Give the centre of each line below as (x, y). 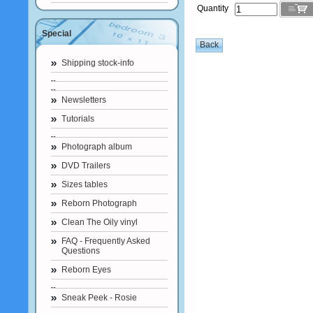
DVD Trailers (86, 166)
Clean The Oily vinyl (100, 222)
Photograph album (97, 147)
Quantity (216, 9)
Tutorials (78, 119)
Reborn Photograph (99, 203)
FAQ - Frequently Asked (106, 241)
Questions (81, 251)
